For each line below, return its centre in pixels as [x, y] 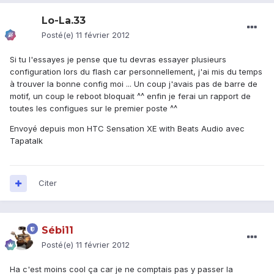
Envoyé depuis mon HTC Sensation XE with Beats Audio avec [127, 129]
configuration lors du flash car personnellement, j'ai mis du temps [136, 72]
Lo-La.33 [64, 21]
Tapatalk [26, 141]
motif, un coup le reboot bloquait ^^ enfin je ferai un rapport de [130, 96]
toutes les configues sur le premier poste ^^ [94, 109]
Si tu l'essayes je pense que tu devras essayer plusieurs [118, 60]
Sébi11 [57, 231]
